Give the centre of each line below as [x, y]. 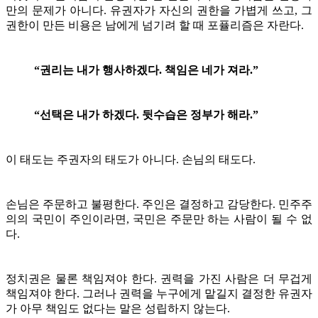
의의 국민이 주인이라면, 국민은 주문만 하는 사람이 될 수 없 [159, 219]
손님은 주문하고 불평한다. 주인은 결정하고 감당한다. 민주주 [159, 204]
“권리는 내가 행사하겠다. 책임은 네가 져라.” [148, 70]
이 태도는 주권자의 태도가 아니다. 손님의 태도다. [131, 159]
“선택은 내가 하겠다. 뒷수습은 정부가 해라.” [148, 114]
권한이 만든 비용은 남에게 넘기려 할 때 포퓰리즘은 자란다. [155, 25]
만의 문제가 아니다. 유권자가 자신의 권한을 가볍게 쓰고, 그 [159, 10]
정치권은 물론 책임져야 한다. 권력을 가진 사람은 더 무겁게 [159, 278]
